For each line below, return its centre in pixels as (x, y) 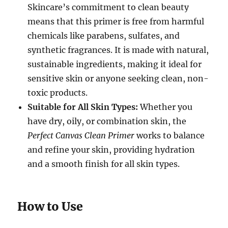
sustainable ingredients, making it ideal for (115, 64)
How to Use (50, 207)
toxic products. (58, 93)
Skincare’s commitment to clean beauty (108, 7)
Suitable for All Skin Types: (83, 107)
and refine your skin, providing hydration (111, 150)
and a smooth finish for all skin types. (104, 164)
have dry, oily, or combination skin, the (107, 121)
